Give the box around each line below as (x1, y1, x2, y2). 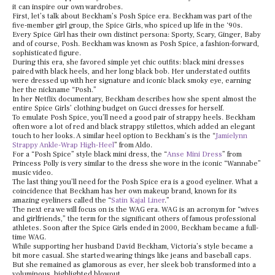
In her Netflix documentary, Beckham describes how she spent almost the (12, 95, 257, 104)
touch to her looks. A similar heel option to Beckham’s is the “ (12, 131, 215, 141)
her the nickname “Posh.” (12, 85, 96, 95)
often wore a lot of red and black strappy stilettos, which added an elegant (12, 122, 255, 132)
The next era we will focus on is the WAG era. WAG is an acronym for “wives (12, 205, 259, 215)
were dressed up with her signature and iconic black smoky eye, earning (12, 76, 251, 86)
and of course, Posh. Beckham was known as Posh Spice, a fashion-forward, (12, 39, 259, 49)
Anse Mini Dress (167, 150, 222, 160)
